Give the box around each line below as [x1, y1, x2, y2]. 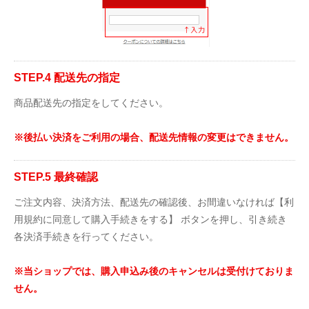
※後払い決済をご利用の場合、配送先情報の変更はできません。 [14, 132, 294, 143]
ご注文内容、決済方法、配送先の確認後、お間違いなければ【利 [14, 197, 294, 208]
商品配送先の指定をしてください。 [14, 97, 168, 108]
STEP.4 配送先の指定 [14, 72, 120, 83]
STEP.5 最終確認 [14, 171, 98, 183]
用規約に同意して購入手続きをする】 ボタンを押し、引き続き [14, 214, 287, 225]
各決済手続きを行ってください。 [14, 231, 159, 242]
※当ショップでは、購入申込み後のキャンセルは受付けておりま [14, 266, 294, 277]
